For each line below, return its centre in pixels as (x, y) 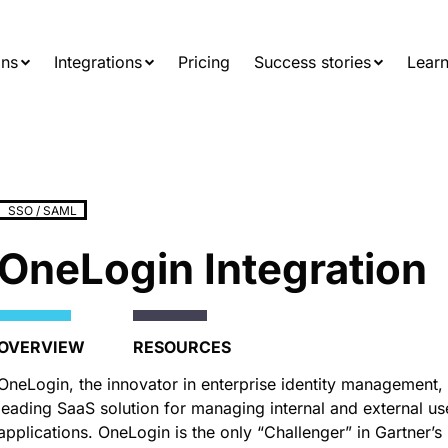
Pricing (204, 62)
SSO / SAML (42, 209)
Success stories (313, 62)
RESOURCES (182, 347)
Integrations (98, 62)
